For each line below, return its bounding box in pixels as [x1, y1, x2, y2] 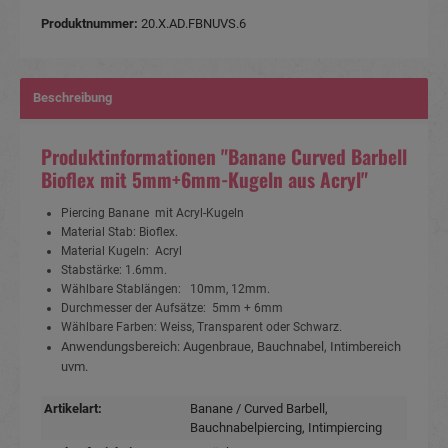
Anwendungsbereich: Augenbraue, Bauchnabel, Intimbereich [61, 338, 401, 354]
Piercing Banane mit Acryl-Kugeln [61, 205, 244, 220]
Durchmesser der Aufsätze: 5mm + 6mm [61, 300, 283, 315]
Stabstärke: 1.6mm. [61, 262, 167, 277]
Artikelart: [44, 400, 103, 416]
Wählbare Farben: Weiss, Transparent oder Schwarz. [61, 319, 345, 334]
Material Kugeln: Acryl [61, 243, 182, 258]
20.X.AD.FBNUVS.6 [141, 15, 246, 31]
